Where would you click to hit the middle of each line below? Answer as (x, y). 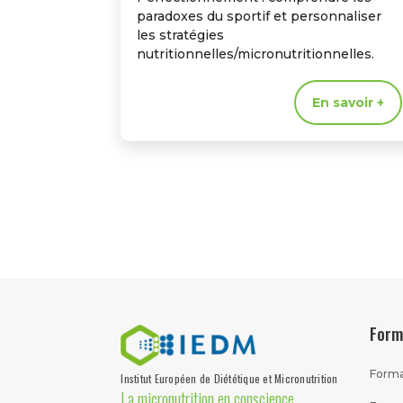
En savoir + (349, 103)
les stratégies (181, 36)
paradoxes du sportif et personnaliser (260, 17)
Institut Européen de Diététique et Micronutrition (229, 379)
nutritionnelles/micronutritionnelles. (256, 54)
